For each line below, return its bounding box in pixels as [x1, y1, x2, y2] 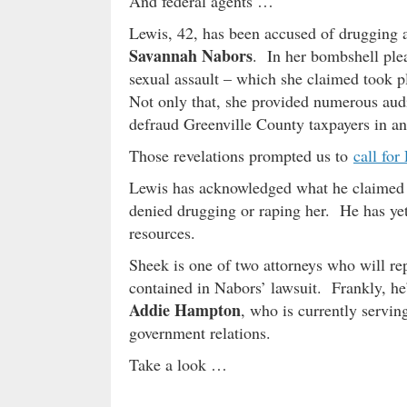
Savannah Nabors [129, 44, 253, 68]
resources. [129, 222, 195, 244]
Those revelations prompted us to [129, 144, 353, 167]
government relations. [129, 322, 271, 344]
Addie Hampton [129, 298, 241, 323]
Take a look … [129, 353, 227, 376]
